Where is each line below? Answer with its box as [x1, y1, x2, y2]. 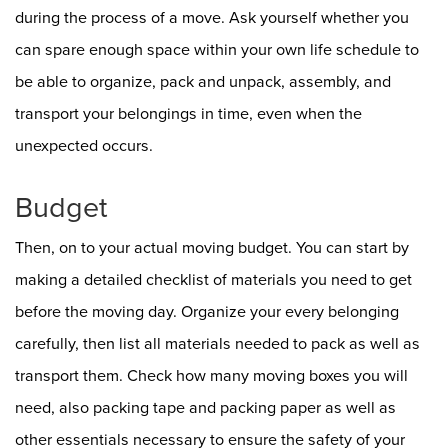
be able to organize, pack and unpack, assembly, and [15, 71, 391, 92]
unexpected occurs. [15, 135, 153, 156]
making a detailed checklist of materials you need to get [15, 269, 412, 290]
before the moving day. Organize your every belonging [15, 301, 399, 322]
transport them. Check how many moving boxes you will [15, 365, 408, 386]
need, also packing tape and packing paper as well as [15, 397, 396, 418]
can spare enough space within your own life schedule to [15, 39, 419, 60]
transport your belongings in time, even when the [15, 103, 362, 124]
